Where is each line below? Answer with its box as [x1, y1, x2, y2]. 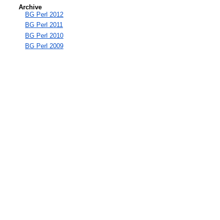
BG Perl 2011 [25, 21, 63, 29]
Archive [19, 3, 42, 11]
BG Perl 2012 [25, 10, 64, 18]
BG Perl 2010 [25, 31, 64, 39]
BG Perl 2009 [25, 42, 64, 50]
